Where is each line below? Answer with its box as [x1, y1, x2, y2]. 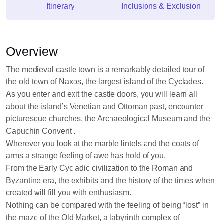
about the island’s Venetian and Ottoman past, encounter [6, 102, 203, 111]
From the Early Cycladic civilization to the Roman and [6, 164, 193, 173]
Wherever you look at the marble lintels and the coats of [6, 139, 199, 148]
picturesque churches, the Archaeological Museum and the [6, 114, 210, 123]
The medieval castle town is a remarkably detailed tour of [6, 65, 204, 74]
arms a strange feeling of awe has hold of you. [6, 151, 166, 160]
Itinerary [46, 2, 74, 11]
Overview [6, 44, 58, 59]
